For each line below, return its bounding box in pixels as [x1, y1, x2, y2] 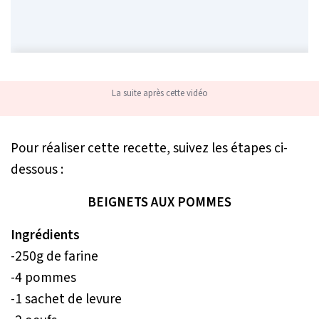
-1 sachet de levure [11, 289, 122, 310]
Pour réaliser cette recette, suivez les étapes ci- [11, 138, 288, 159]
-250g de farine [11, 246, 98, 267]
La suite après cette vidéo [111, 87, 208, 100]
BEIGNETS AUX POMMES [88, 192, 231, 213]
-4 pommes [11, 268, 76, 288]
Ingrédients [11, 225, 80, 246]
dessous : [11, 159, 63, 180]
